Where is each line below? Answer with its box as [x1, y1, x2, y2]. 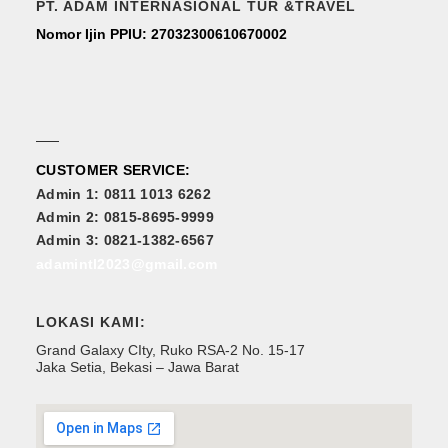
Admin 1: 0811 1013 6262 [36, 185, 211, 202]
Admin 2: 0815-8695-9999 [36, 208, 214, 225]
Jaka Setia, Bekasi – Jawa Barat [36, 359, 239, 376]
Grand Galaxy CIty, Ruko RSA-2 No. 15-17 [36, 342, 305, 359]
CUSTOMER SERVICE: [36, 162, 191, 179]
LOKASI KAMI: [36, 314, 146, 331]
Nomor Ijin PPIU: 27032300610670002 [36, 25, 287, 42]
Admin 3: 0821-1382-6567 [36, 232, 214, 249]
